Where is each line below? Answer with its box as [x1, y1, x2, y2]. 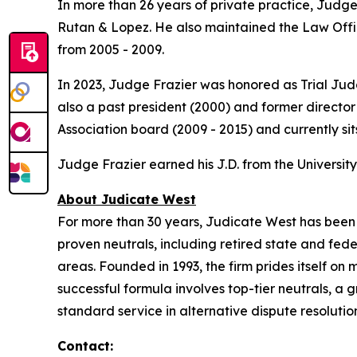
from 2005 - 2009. [57, 41, 164, 58]
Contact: [57, 338, 113, 355]
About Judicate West [57, 191, 196, 208]
